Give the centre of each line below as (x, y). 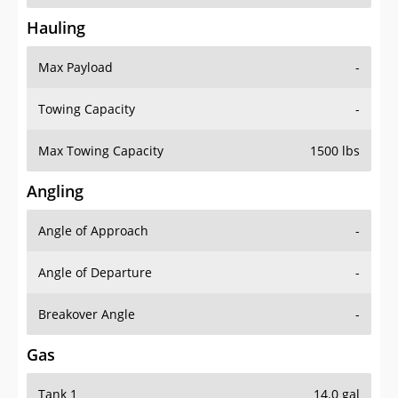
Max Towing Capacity (101, 151)
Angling (55, 191)
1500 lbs (335, 151)
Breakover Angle (87, 314)
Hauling (56, 28)
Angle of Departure (95, 273)
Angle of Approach (93, 231)
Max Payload (76, 68)
